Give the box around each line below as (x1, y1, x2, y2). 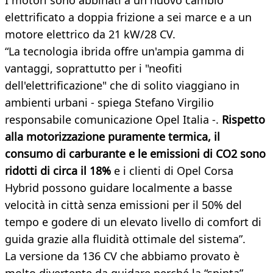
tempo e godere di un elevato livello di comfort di (5, 214, 261, 230)
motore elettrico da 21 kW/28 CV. (5, 27, 175, 42)
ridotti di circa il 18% (5, 163, 114, 179)
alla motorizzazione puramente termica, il (5, 129, 220, 144)
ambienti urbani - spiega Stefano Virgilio (5, 95, 214, 110)
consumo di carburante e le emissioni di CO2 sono (5, 146, 266, 161)
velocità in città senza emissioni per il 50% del (5, 197, 242, 213)
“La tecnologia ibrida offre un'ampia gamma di (5, 44, 244, 59)
